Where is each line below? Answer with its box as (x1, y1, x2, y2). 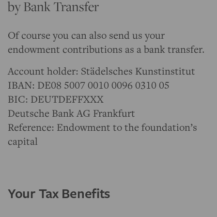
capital (8, 134, 38, 148)
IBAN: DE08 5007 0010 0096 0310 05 (8, 78, 170, 92)
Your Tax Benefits (8, 184, 111, 202)
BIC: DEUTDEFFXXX (8, 92, 104, 106)
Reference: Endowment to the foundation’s (8, 120, 197, 134)
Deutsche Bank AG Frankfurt (8, 106, 135, 120)
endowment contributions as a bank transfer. (8, 42, 205, 56)
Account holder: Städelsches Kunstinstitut (8, 64, 195, 78)
